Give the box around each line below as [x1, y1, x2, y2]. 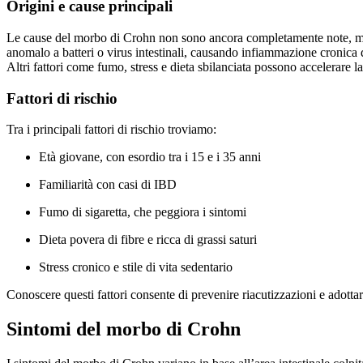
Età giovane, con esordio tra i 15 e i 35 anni [39, 150, 261, 164]
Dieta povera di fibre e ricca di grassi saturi [39, 233, 257, 247]
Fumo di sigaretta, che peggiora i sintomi [39, 205, 246, 220]
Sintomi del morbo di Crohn [6, 318, 241, 340]
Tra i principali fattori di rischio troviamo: [6, 122, 216, 137]
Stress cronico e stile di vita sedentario [39, 260, 233, 275]
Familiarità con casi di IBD [39, 177, 177, 192]
